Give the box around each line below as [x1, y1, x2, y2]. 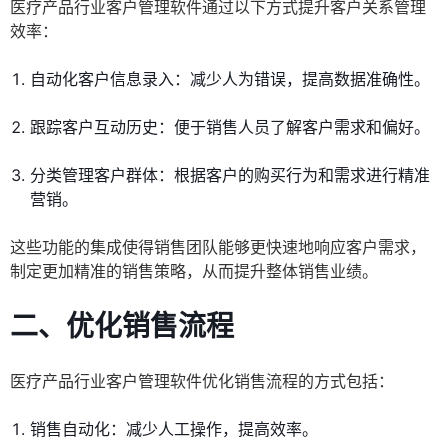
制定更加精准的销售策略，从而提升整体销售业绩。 [10, 261, 378, 282]
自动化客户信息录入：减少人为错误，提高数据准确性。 [30, 69, 430, 90]
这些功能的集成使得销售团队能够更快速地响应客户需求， [10, 237, 426, 258]
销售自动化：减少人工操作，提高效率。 [30, 419, 318, 440]
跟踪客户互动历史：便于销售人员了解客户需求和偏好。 [30, 117, 430, 138]
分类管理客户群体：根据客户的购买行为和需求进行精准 [30, 165, 430, 186]
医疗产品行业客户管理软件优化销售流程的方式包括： [10, 371, 394, 392]
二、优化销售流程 [10, 309, 234, 344]
